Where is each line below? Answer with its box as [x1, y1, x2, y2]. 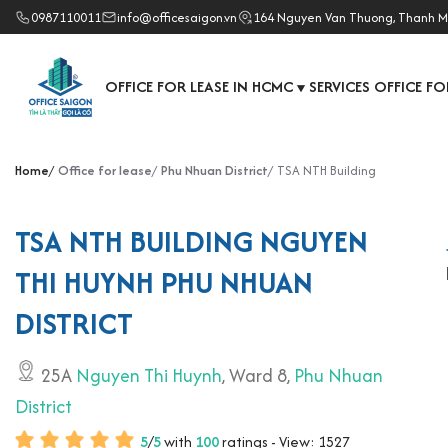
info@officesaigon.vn [117, 7, 237, 27]
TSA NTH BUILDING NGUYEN [15, 220, 368, 263]
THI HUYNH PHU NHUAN [15, 261, 313, 304]
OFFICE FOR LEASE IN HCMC [105, 75, 293, 98]
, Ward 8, [222, 362, 294, 389]
